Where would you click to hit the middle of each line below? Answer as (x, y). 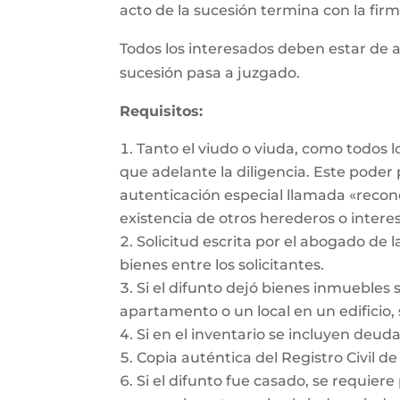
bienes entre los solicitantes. (222, 265)
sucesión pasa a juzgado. (210, 73)
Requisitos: (162, 111)
